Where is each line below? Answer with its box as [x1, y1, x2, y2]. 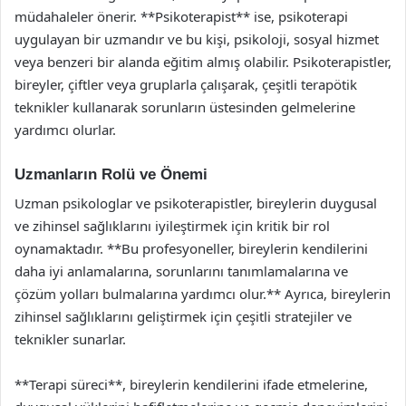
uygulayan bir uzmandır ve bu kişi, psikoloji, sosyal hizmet [14, 29, 379, 48]
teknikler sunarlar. [14, 330, 126, 348]
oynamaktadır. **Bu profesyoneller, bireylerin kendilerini [14, 239, 368, 257]
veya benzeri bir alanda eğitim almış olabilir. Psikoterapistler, [14, 52, 391, 71]
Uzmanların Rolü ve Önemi [14, 165, 208, 183]
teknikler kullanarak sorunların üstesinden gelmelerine [14, 97, 355, 116]
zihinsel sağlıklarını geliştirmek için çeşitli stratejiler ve [14, 307, 352, 325]
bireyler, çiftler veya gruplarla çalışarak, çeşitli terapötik [14, 74, 357, 93]
